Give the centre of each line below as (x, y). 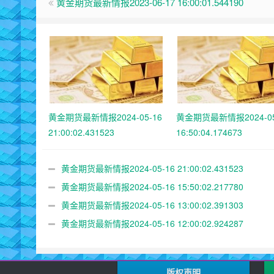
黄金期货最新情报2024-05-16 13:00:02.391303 (152, 205)
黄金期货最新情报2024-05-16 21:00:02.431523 (152, 168)
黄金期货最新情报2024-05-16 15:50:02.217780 (152, 186)
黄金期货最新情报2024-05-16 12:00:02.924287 (152, 223)
